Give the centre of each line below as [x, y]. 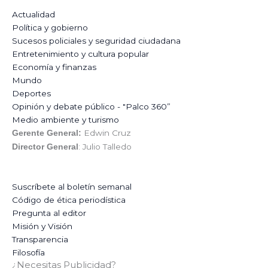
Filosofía [28, 252]
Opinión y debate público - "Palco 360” [91, 106]
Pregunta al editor [49, 213]
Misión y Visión [42, 226]
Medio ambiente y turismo [66, 119]
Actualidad [33, 14]
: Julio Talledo [105, 146]
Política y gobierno [50, 27]
